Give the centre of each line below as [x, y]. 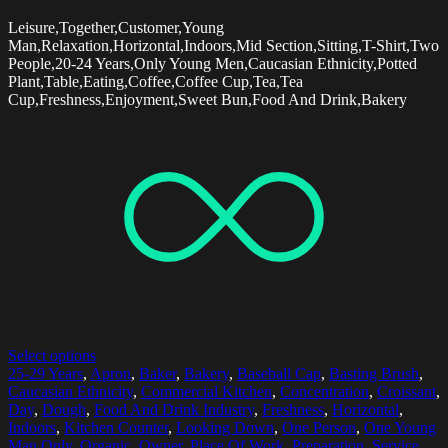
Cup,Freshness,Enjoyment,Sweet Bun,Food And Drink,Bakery [207, 100]
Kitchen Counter [116, 428]
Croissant [406, 392]
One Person [319, 428]
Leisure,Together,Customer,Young [116, 28]
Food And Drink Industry [174, 410]
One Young [400, 428]
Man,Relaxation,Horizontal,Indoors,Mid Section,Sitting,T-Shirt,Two [223, 46]
